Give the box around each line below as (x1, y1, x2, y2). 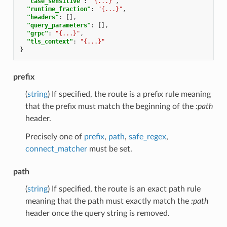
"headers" (26, 14, 59, 21)
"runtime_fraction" (26, 6, 91, 13)
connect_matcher (25, 145, 87, 154)
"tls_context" (26, 38, 73, 46)
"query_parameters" (26, 22, 91, 29)
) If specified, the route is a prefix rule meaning (47, 90, 211, 99)
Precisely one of (25, 133, 84, 141)
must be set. (87, 145, 132, 154)
